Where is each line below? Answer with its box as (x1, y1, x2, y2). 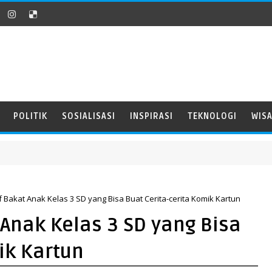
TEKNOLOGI (188, 111, 237, 121)
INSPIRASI (130, 111, 173, 121)
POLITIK (13, 111, 47, 121)
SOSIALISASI (62, 111, 115, 121)
